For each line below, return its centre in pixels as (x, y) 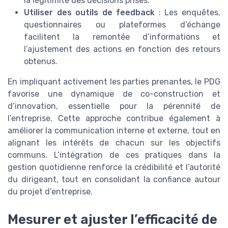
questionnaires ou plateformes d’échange (122, 25)
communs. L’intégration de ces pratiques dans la (114, 155)
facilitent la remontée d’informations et (122, 37)
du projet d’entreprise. (50, 192)
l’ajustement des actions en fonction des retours (122, 49)
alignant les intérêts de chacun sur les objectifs (114, 143)
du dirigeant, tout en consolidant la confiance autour (114, 180)
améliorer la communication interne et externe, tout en (114, 131)
